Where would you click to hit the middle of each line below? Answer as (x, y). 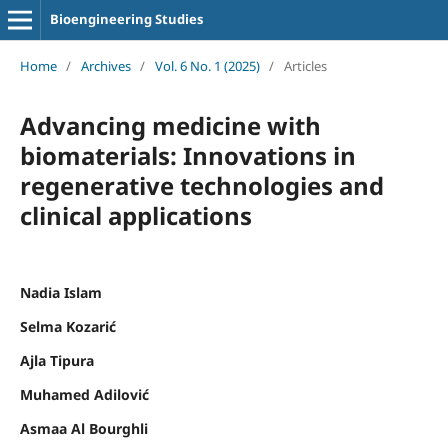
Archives (105, 65)
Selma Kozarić (67, 326)
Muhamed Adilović (84, 394)
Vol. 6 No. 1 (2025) (207, 65)
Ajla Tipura (56, 360)
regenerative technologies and (201, 185)
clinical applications (135, 215)
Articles (305, 65)
